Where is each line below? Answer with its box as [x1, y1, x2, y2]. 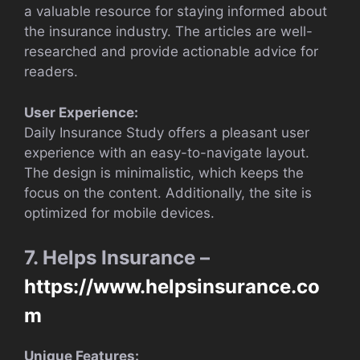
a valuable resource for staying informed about [24, 3, 327, 20]
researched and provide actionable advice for [24, 43, 318, 60]
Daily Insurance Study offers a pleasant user [24, 124, 309, 141]
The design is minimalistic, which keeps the [24, 164, 304, 181]
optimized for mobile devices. [24, 204, 215, 221]
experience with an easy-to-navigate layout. [24, 144, 309, 161]
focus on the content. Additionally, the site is [24, 184, 312, 201]
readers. [24, 63, 78, 80]
